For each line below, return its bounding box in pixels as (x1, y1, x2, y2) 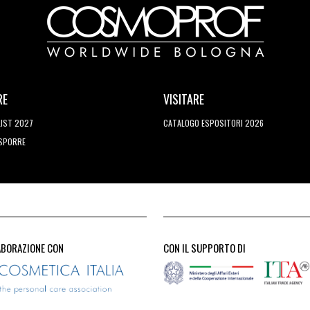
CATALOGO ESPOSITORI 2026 (163, 117, 264, 129)
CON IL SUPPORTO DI (163, 240, 246, 256)
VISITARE (163, 90, 204, 109)
